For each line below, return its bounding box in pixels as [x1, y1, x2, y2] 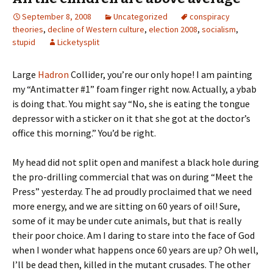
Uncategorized [113, 11, 168, 22]
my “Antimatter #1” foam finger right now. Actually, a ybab [12, 83, 257, 95]
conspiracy [190, 11, 230, 22]
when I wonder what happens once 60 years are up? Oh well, [12, 244, 258, 256]
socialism [202, 24, 236, 35]
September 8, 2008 [22, 11, 91, 22]
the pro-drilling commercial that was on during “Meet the [12, 171, 253, 183]
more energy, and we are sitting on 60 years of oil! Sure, [12, 200, 240, 212]
